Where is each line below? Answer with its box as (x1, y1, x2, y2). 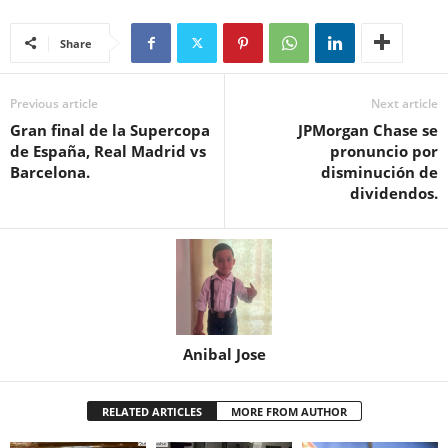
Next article (371, 95, 438, 113)
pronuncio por (330, 141, 438, 162)
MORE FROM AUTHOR (230, 404, 347, 420)
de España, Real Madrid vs (10, 141, 206, 162)
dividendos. (350, 183, 438, 204)
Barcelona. (10, 162, 90, 183)
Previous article (10, 95, 98, 113)
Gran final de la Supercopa (10, 120, 210, 141)
